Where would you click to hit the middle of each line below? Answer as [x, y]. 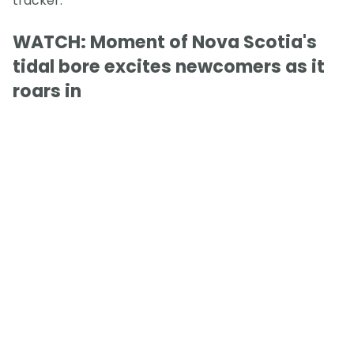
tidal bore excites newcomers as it [169, 67]
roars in [47, 92]
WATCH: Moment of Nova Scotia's [165, 43]
